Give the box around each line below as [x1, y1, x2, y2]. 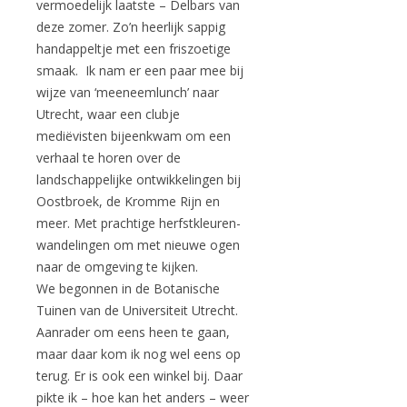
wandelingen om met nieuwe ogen [36, 236, 240, 253]
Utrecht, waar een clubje [36, 105, 180, 123]
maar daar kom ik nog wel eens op [36, 345, 241, 362]
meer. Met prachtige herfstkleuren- [36, 214, 241, 232]
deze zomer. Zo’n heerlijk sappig [36, 18, 225, 35]
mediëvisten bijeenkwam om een [36, 127, 231, 144]
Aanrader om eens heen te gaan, [36, 323, 230, 341]
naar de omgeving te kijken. [36, 258, 198, 275]
